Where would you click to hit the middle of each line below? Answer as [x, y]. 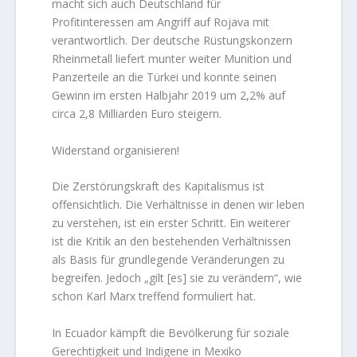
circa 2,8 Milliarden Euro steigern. [137, 114]
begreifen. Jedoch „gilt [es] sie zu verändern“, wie [177, 278]
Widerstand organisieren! [116, 150]
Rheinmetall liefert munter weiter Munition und [172, 59]
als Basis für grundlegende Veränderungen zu [169, 260]
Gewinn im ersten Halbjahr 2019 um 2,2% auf [169, 96]
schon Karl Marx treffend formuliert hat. [154, 296]
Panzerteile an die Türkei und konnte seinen [165, 77]
